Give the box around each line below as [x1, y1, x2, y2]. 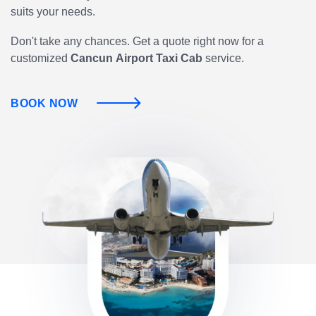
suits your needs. [11, 5, 95, 18]
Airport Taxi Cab [116, 51, 205, 64]
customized [11, 51, 71, 64]
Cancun [71, 51, 113, 64]
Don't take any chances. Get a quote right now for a [11, 35, 264, 47]
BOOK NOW [11, 97, 78, 109]
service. [205, 51, 244, 64]
